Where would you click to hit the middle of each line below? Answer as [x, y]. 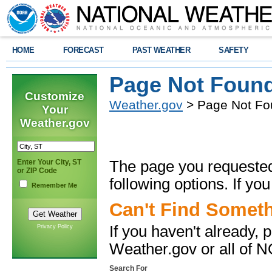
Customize [55, 96]
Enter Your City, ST [49, 162]
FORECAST [83, 50]
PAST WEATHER [161, 50]
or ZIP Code [37, 171]
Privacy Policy [55, 226]
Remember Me [54, 185]
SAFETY [234, 50]
